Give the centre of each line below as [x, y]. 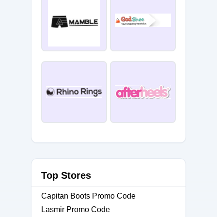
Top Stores [66, 175]
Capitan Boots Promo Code [88, 196]
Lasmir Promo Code [76, 209]
